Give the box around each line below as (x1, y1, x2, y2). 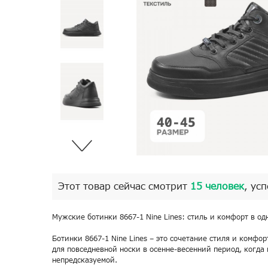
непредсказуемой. (52, 255, 117, 266)
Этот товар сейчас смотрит (58, 179, 190, 194)
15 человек (190, 179, 244, 194)
